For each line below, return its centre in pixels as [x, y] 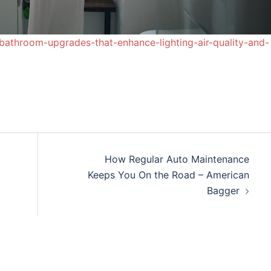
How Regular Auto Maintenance [177, 159]
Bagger [223, 191]
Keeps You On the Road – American [168, 175]
